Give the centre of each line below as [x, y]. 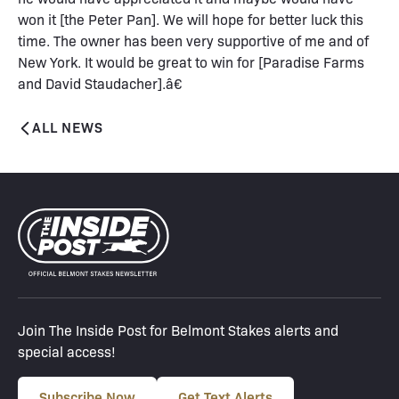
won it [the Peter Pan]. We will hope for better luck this [191, 19]
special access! [67, 352]
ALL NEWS [68, 126]
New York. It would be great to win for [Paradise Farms [191, 61]
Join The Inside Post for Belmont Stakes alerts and [178, 330]
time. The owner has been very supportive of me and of [193, 40]
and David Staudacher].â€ [100, 83]
